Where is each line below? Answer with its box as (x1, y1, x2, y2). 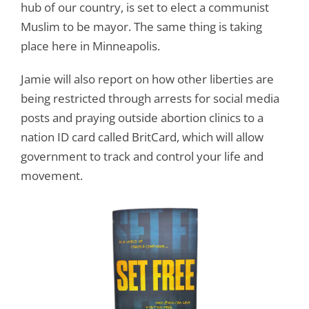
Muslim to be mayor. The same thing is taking (21, 18, 262, 34)
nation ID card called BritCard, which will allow (21, 128, 263, 145)
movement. (21, 167, 83, 183)
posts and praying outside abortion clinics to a (21, 109, 263, 126)
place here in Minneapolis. (21, 37, 160, 54)
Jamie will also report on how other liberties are (21, 70, 274, 87)
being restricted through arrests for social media (21, 90, 279, 106)
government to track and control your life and (21, 148, 263, 164)
